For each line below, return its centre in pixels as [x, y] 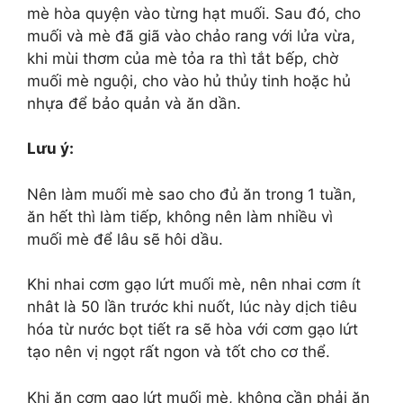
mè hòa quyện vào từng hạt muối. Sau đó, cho [194, 13]
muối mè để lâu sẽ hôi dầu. [125, 239]
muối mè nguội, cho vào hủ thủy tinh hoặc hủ [189, 81]
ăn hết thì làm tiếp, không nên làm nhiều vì [182, 216]
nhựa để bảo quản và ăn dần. [134, 103]
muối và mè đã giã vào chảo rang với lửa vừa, [191, 36]
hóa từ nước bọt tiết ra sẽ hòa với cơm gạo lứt [193, 330]
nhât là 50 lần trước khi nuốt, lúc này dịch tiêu [192, 307]
